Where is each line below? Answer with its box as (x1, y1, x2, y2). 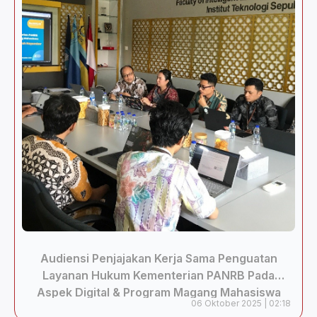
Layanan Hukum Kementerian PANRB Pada (42, 268, 275, 282)
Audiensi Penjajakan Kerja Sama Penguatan (40, 251, 277, 265)
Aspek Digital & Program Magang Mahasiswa (36, 285, 281, 299)
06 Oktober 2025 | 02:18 (191, 298, 291, 309)
